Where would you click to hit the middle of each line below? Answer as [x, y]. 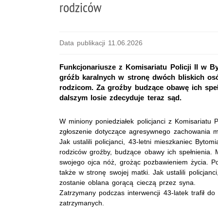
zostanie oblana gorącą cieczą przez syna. [128, 183]
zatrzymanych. [82, 203]
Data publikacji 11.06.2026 [101, 43]
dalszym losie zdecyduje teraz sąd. [120, 98]
